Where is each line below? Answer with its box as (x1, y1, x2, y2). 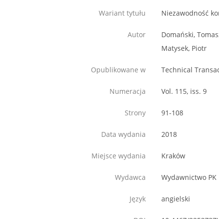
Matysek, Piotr (161, 44, 207, 53)
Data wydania (101, 130, 146, 139)
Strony (125, 108, 146, 118)
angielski (161, 194, 190, 204)
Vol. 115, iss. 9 (161, 87, 207, 96)
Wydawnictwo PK (161, 173, 217, 182)
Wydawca (115, 173, 146, 182)
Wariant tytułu (99, 8, 146, 18)
